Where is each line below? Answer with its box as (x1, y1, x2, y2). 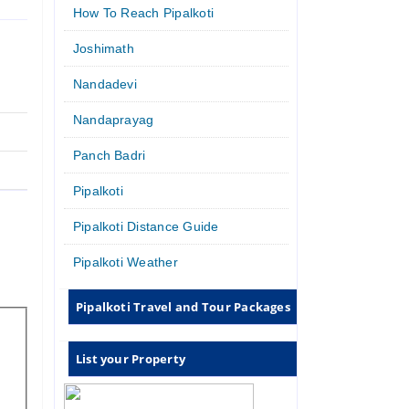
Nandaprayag (72, 111, 154, 127)
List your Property (75, 350, 186, 367)
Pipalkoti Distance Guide (72, 218, 219, 234)
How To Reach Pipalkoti (72, 5, 215, 20)
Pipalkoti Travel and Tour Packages (75, 298, 290, 315)
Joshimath (72, 40, 134, 56)
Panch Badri (72, 147, 146, 163)
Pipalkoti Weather (72, 254, 178, 269)
